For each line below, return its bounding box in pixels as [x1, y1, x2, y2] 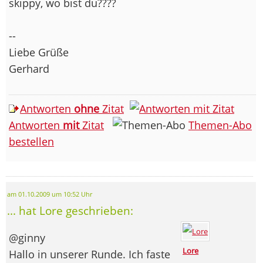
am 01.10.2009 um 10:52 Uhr [7, 190, 92, 198]
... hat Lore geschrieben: [7, 203, 133, 218]
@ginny [9, 230, 45, 245]
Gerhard [9, 61, 49, 76]
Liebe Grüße [9, 45, 69, 59]
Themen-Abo [188, 117, 252, 132]
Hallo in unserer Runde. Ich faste [9, 247, 170, 261]
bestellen [9, 134, 54, 149]
